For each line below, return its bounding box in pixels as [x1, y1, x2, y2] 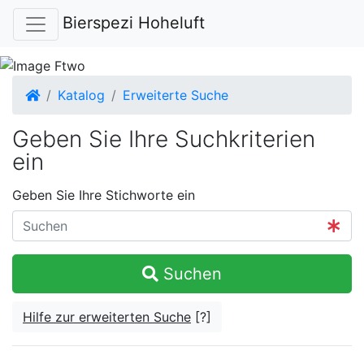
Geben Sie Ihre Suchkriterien [12, 125, 315, 154]
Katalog [58, 87, 105, 104]
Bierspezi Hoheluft [63, 13, 205, 32]
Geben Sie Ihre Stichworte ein [12, 187, 195, 204]
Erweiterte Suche [123, 87, 228, 104]
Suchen [158, 264, 222, 284]
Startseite [39, 86, 99, 103]
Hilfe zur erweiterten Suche [23, 309, 191, 326]
